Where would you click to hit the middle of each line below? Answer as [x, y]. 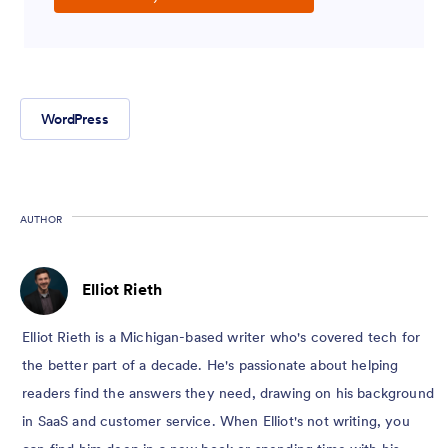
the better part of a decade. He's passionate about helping [210, 364]
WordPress [75, 118]
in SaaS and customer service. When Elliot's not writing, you [216, 420]
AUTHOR [41, 219]
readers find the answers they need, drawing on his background [228, 392]
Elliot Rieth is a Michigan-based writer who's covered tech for [221, 336]
